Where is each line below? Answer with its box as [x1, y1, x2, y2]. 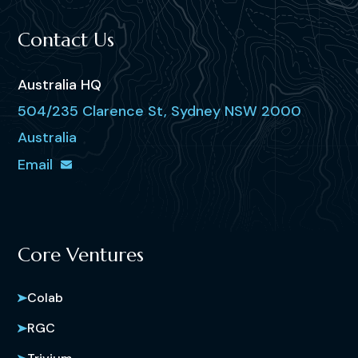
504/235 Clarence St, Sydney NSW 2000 [18, 101, 302, 121]
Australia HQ [18, 75, 102, 94]
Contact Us [18, 28, 115, 52]
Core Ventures [18, 243, 145, 267]
